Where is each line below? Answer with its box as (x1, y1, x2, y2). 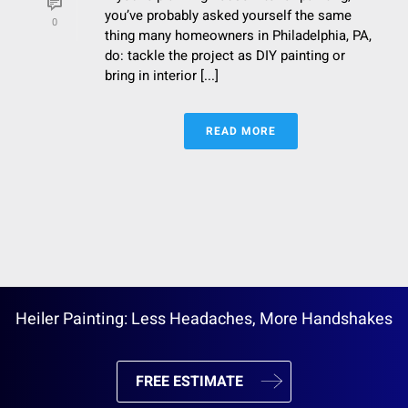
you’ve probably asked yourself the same (105, 5, 352, 25)
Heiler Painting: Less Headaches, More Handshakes (15, 306, 393, 331)
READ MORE (205, 122, 276, 139)
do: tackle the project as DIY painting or (105, 45, 345, 66)
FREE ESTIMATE (136, 370, 243, 393)
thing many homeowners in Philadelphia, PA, (105, 25, 372, 46)
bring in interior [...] (105, 65, 219, 86)
